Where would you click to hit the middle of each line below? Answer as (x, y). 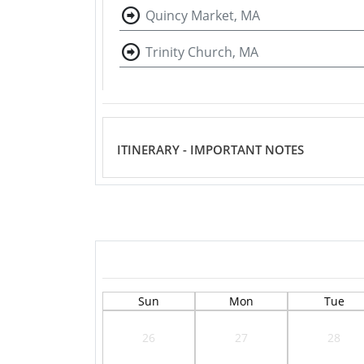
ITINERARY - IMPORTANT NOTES (210, 149)
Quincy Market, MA (203, 16)
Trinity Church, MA (202, 52)
